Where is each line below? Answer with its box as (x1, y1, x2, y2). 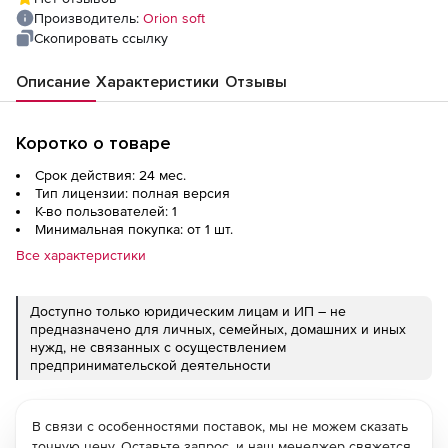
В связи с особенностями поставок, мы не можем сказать (32, 417, 408, 434)
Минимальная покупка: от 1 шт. (35, 220, 233, 237)
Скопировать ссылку (34, 29, 168, 46)
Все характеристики (16, 246, 146, 263)
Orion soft (143, 9, 205, 26)
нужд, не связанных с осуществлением (30, 338, 286, 355)
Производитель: (34, 9, 143, 26)
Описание (16, 71, 90, 92)
